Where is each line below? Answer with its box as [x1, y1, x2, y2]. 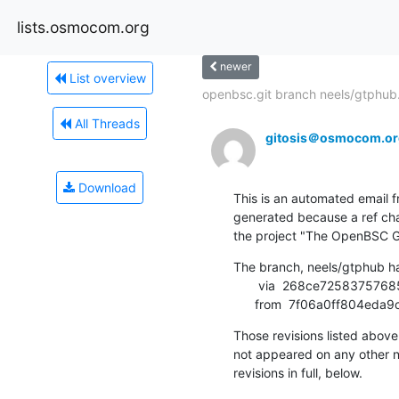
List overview [65, 69, 146, 85]
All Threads [71, 115, 140, 131]
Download [75, 179, 136, 195]
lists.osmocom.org [17, 17, 150, 37]
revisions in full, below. [232, 364, 362, 380]
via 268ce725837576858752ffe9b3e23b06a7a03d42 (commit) [232, 277, 258, 293]
